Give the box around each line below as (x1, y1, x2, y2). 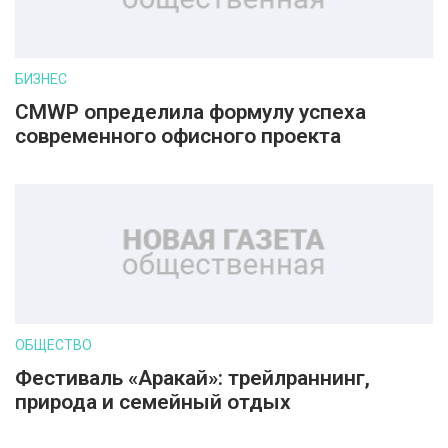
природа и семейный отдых (15, 390, 291, 414)
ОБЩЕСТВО (15, 337, 92, 353)
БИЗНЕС (15, 71, 67, 87)
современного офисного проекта (15, 124, 341, 148)
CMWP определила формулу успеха (15, 100, 366, 124)
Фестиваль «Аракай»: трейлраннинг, (15, 366, 370, 390)
